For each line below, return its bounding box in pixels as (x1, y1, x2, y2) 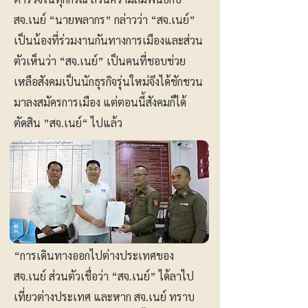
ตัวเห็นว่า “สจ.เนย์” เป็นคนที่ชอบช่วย (14, 54, 186, 68)
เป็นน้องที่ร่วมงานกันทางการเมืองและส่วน (14, 33, 203, 47)
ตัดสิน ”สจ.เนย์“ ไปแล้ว (14, 115, 122, 130)
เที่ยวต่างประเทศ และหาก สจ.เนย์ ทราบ (14, 289, 195, 304)
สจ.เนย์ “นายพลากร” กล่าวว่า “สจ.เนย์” (14, 12, 195, 27)
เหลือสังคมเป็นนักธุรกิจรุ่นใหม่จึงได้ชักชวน (14, 74, 203, 89)
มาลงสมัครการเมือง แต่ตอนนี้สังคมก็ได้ (14, 95, 186, 109)
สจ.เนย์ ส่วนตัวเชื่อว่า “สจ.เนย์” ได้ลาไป (14, 269, 194, 283)
